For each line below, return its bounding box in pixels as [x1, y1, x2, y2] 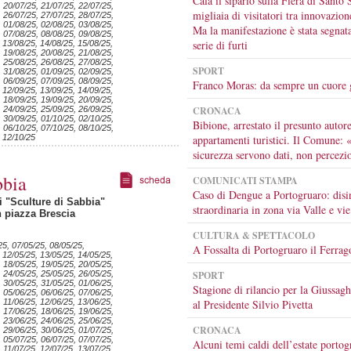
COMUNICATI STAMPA [193, 174, 298, 187]
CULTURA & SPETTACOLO [193, 229, 315, 242]
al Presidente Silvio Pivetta [193, 297, 313, 312]
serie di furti [193, 38, 248, 52]
